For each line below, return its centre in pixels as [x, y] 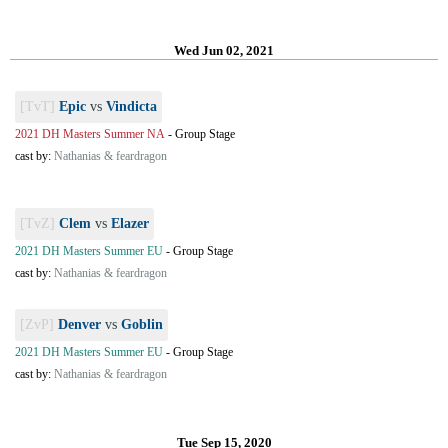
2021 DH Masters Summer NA [90, 134]
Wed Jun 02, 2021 [224, 50]
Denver [79, 324]
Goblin [142, 324]
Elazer [130, 223]
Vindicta [131, 106]
